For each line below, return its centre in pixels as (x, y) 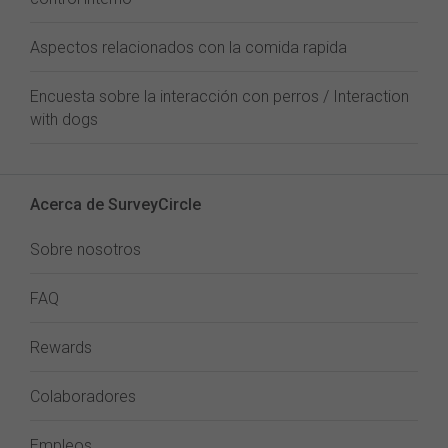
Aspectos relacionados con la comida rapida (188, 47)
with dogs (64, 119)
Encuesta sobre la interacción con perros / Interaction (219, 96)
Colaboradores (83, 396)
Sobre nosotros (85, 249)
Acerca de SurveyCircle (115, 204)
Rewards (61, 347)
